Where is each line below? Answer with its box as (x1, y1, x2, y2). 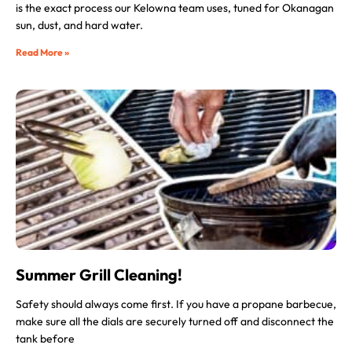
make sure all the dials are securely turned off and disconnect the (16, 314, 334, 328)
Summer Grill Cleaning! (16, 265, 182, 284)
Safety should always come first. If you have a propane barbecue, (16, 297, 336, 311)
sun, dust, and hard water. (16, 18, 143, 32)
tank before (16, 332, 75, 346)
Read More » (16, 46, 69, 58)
